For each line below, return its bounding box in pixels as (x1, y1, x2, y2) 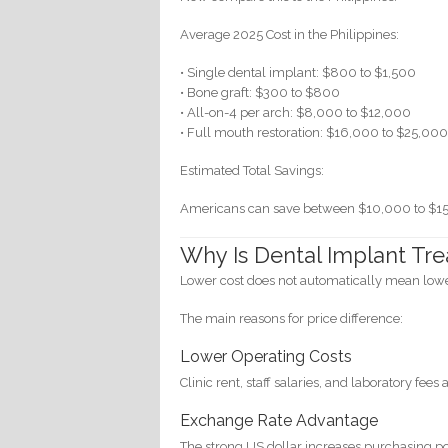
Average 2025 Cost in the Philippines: (180, 27, 400, 43)
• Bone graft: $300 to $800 (180, 85, 341, 101)
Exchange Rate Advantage (180, 410, 379, 430)
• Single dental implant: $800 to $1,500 (180, 65, 417, 81)
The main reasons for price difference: (180, 310, 404, 326)
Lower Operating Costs (180, 346, 353, 366)
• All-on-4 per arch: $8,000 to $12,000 (180, 105, 412, 121)
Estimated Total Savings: (180, 163, 325, 179)
